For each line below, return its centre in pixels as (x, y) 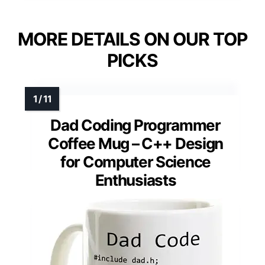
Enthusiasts (135, 180)
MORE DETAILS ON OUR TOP (132, 39)
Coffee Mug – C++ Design (135, 144)
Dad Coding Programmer (135, 125)
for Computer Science (135, 162)
